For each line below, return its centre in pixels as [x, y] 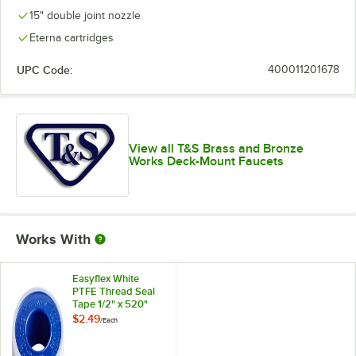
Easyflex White [106, 278]
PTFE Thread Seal [114, 291]
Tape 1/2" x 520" [110, 304]
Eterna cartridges [72, 38]
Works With [53, 239]
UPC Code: [44, 70]
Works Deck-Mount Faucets [207, 162]
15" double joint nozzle [85, 15]
